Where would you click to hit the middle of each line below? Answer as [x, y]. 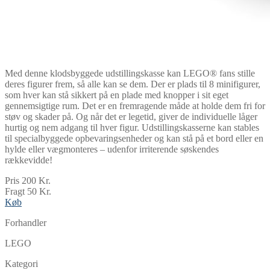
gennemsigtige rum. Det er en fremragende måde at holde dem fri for [135, 105]
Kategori [21, 263]
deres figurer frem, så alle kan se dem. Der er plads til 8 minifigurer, [133, 84]
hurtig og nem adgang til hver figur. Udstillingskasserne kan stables [132, 127]
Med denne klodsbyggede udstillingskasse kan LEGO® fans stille [130, 73]
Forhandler [26, 222]
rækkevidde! [29, 160]
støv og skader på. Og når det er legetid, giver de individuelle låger [131, 116]
